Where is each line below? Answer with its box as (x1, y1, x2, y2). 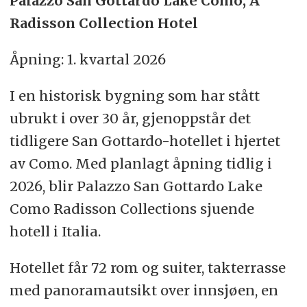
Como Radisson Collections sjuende (9, 200, 254, 218)
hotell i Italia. (9, 223, 101, 241)
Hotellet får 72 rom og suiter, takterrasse (9, 259, 286, 277)
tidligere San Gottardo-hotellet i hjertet (9, 132, 280, 150)
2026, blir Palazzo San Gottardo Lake (9, 177, 262, 195)
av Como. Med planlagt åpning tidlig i (9, 155, 272, 173)
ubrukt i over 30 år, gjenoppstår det (9, 110, 251, 127)
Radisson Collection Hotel (9, 14, 201, 32)
